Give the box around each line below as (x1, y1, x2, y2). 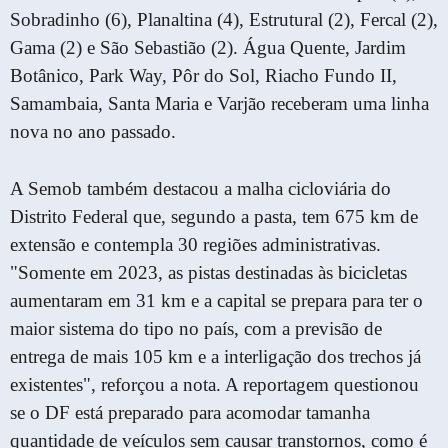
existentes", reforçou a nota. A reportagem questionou (10, 374, 419, 395)
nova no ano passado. (10, 121, 176, 143)
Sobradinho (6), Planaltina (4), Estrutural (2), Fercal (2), (10, 9, 438, 31)
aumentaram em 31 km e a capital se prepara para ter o (10, 290, 423, 311)
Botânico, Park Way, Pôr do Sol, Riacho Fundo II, (10, 65, 397, 87)
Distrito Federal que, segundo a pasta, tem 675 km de (10, 206, 418, 227)
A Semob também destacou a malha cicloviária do (10, 178, 391, 199)
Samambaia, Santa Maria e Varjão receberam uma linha (10, 93, 429, 115)
